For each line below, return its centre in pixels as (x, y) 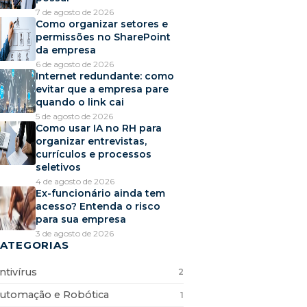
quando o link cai (80, 102)
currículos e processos (94, 155)
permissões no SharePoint (103, 37)
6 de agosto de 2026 (75, 64)
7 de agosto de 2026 (75, 12)
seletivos (58, 168)
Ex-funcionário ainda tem (100, 194)
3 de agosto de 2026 (75, 234)
